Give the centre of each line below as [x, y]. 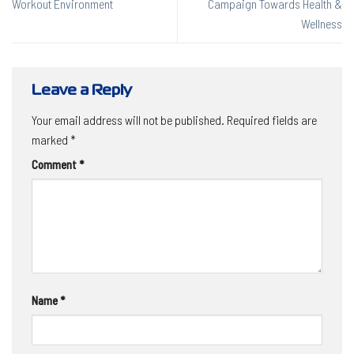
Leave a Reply [83, 90]
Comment [55, 165]
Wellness [322, 24]
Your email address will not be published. [128, 120]
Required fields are [272, 120]
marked [51, 140]
